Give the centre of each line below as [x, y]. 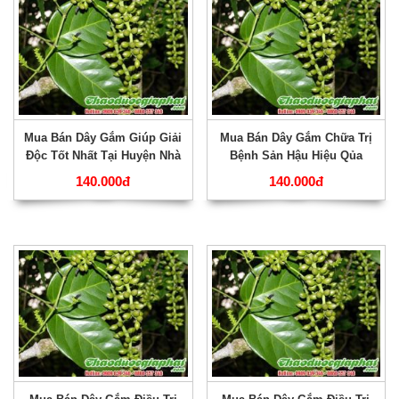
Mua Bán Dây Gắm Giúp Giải [103, 138]
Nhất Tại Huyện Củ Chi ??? [296, 174]
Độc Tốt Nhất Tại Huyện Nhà [103, 156]
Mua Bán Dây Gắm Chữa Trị [296, 138]
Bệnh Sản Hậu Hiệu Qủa [296, 156]
